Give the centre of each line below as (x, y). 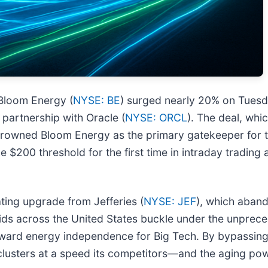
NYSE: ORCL (156, 118)
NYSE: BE (97, 100)
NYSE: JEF (170, 202)
